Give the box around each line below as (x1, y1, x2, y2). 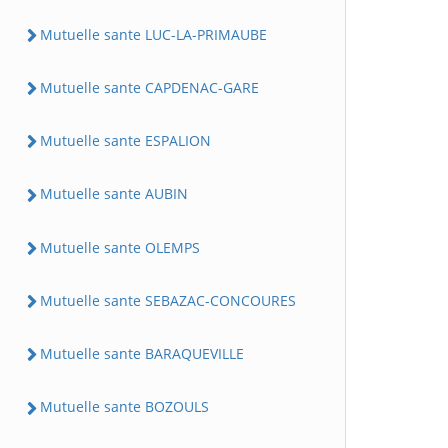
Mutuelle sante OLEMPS (40, 237, 200, 257)
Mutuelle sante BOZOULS (40, 397, 209, 417)
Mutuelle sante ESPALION (40, 131, 211, 150)
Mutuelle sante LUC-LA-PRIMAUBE (40, 24, 267, 44)
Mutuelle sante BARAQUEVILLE (40, 344, 244, 363)
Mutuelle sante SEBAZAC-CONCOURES (40, 290, 296, 310)
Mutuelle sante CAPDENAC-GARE (40, 77, 259, 97)
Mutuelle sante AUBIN (40, 184, 188, 204)
